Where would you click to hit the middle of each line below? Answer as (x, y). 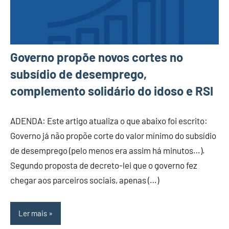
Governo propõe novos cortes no (97, 57)
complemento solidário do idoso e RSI (112, 90)
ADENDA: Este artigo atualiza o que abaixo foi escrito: (109, 120)
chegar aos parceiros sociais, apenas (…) (85, 180)
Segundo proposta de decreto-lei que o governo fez (104, 165)
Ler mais (33, 213)
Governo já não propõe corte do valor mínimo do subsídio (113, 135)
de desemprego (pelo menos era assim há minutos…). (108, 150)
